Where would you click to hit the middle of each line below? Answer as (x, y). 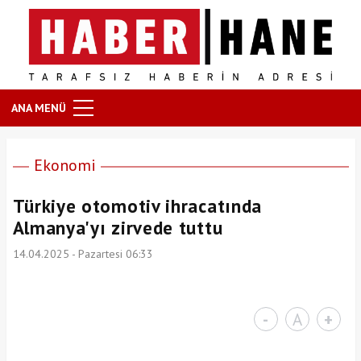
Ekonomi (64, 165)
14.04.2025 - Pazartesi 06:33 (83, 253)
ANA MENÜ (39, 108)
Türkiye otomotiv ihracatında (137, 205)
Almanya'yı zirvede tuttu (118, 227)
